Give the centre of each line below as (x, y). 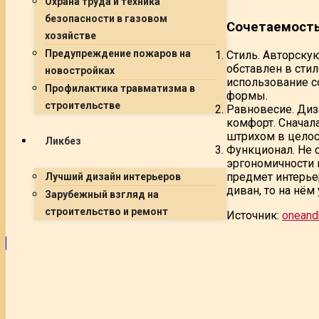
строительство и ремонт (106, 211)
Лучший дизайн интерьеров (113, 177)
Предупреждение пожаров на (118, 53)
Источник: (254, 215)
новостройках (80, 70)
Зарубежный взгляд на (102, 194)
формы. (247, 95)
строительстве (83, 105)
